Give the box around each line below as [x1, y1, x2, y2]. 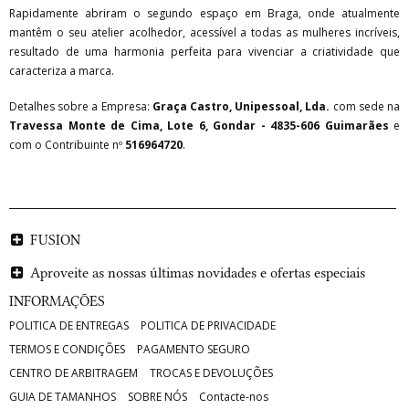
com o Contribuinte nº [9, 137, 125, 153]
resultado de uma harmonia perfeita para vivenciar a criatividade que [9, 44, 400, 60]
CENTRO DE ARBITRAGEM [9, 365, 138, 382]
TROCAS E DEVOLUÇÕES [150, 365, 273, 382]
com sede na [330, 99, 401, 115]
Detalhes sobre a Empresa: [9, 99, 152, 115]
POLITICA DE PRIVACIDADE [141, 318, 276, 334]
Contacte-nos [199, 389, 268, 405]
